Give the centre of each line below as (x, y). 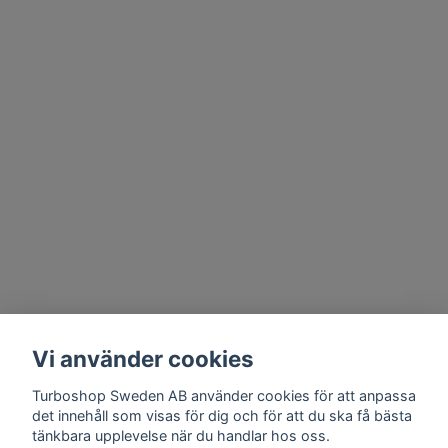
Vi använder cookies (143, 359)
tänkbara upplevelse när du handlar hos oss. (181, 435)
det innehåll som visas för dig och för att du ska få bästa (222, 415)
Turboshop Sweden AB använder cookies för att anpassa (224, 395)
